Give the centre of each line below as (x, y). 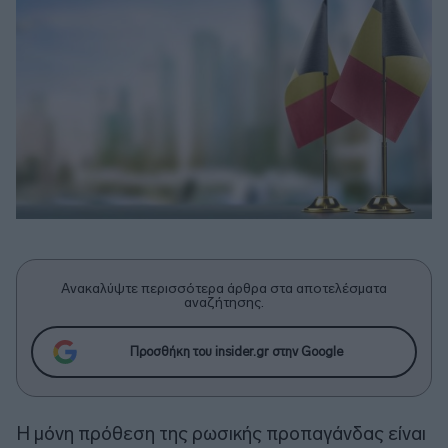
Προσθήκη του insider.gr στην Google (236, 352)
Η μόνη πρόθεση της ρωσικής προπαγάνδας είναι (221, 433)
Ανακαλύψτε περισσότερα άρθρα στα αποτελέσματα (224, 288)
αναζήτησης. (224, 302)
